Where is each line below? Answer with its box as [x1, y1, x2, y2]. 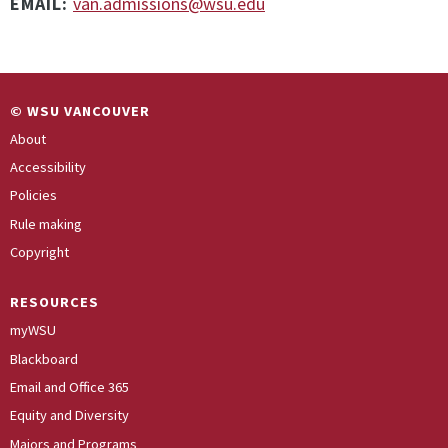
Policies [10, 186, 57, 205]
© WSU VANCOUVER [10, 101, 150, 120]
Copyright [10, 243, 69, 262]
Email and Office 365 [10, 377, 129, 396]
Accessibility [10, 158, 86, 177]
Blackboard [10, 349, 78, 368]
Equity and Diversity [10, 406, 129, 425]
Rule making [10, 214, 82, 233]
